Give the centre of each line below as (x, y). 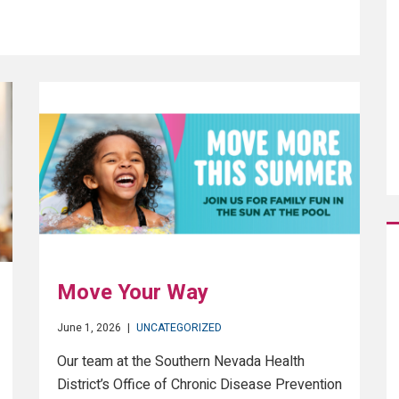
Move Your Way (133, 293)
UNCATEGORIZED (179, 328)
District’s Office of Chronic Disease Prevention (199, 385)
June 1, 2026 (89, 328)
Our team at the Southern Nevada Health (181, 362)
